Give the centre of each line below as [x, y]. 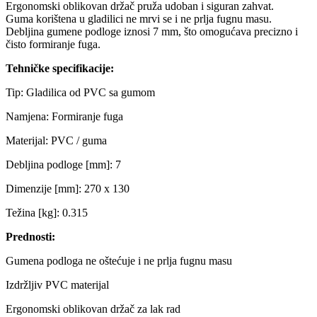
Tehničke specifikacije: [60, 69]
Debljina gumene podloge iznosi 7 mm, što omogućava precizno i [152, 32]
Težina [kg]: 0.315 [47, 213]
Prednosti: [30, 237]
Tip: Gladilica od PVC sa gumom [80, 93]
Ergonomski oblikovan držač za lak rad [93, 309]
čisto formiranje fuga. [53, 45]
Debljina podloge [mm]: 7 [63, 165]
